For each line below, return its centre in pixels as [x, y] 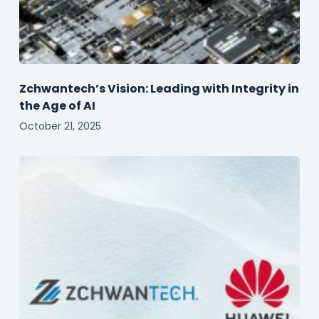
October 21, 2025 [60, 126]
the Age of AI [58, 106]
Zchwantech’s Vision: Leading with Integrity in [159, 89]
